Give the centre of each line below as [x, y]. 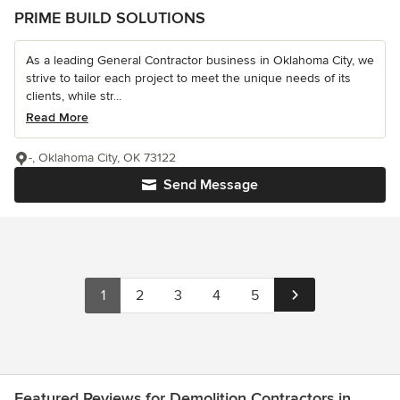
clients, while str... [74, 96]
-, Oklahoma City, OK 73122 [102, 158]
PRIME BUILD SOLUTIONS [110, 18]
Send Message [211, 185]
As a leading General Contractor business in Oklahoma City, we [200, 61]
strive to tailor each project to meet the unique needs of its [188, 79]
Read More [57, 118]
